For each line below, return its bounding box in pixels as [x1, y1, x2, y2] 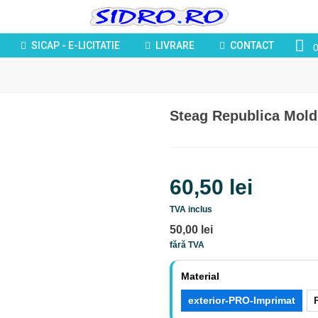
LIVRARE [155, 40, 194, 51]
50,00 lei [170, 224, 213, 236]
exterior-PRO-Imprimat [188, 295, 295, 306]
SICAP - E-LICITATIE [31, 40, 120, 51]
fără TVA [170, 240, 204, 250]
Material [181, 270, 219, 282]
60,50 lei [170, 175, 253, 199]
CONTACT [229, 40, 274, 51]
